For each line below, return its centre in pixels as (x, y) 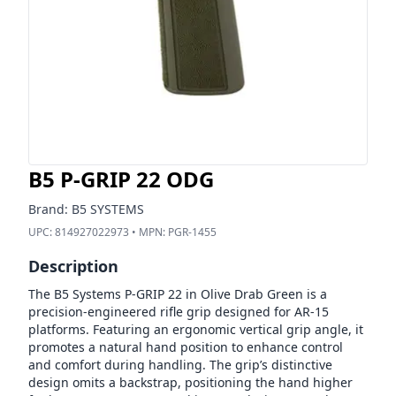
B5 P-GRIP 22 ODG (121, 179)
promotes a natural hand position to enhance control (186, 347)
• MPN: (148, 232)
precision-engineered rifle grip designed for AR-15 (179, 312)
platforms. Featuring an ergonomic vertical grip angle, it (196, 329)
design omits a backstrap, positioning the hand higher (190, 382)
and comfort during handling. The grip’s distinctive (180, 365)
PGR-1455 (192, 232)
